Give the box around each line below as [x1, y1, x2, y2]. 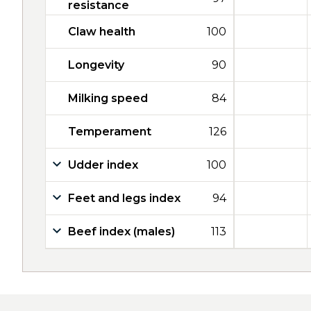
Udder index [68, 158, 138, 171]
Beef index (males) [68, 225, 175, 238]
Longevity [68, 58, 124, 72]
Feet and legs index [68, 192, 180, 205]
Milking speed [68, 92, 148, 105]
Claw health [68, 25, 135, 38]
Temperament [68, 125, 151, 138]
